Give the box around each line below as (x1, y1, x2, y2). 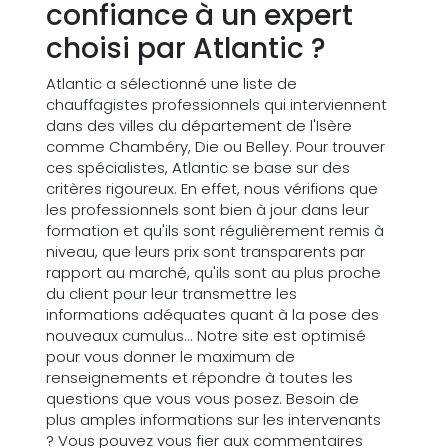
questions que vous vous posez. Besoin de (46, 388, 359, 410)
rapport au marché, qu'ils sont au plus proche (46, 262, 381, 284)
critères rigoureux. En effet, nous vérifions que (46, 178, 378, 200)
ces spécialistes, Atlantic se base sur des (46, 157, 350, 179)
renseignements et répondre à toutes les (46, 367, 353, 389)
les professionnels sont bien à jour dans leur (46, 199, 369, 221)
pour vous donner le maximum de (46, 346, 295, 368)
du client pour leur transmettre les (46, 283, 297, 305)
